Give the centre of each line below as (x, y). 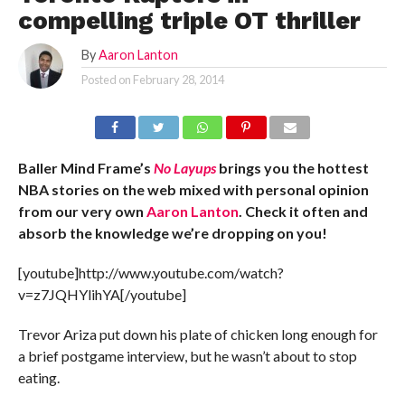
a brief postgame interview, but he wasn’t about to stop (187, 356)
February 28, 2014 (178, 80)
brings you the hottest (292, 168)
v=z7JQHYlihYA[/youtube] (102, 294)
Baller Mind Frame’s (85, 168)
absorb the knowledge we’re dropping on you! (172, 233)
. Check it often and (303, 211)
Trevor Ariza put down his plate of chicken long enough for (198, 334)
